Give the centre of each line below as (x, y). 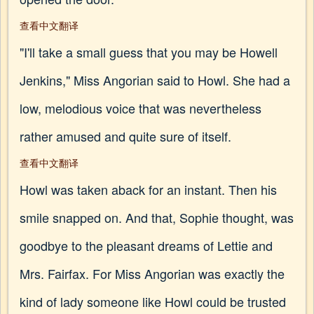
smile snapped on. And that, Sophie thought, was (157, 217)
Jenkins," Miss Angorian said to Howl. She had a (155, 80)
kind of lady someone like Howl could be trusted (153, 301)
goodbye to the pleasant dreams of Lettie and (146, 245)
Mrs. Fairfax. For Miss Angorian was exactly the (152, 273)
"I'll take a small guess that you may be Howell (149, 52)
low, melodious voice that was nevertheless (141, 108)
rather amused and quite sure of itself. (125, 136)
